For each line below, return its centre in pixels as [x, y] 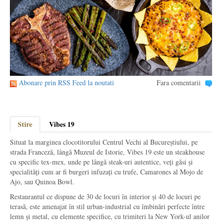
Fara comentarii [178, 83]
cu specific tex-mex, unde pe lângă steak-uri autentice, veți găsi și [101, 162]
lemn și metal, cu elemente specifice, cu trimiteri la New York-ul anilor [110, 216]
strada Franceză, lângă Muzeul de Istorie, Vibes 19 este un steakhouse [107, 152]
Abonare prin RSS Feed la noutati [66, 83]
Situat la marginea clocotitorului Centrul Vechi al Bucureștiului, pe [104, 142]
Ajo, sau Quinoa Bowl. [42, 182]
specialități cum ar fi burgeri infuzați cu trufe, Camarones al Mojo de [107, 172]
